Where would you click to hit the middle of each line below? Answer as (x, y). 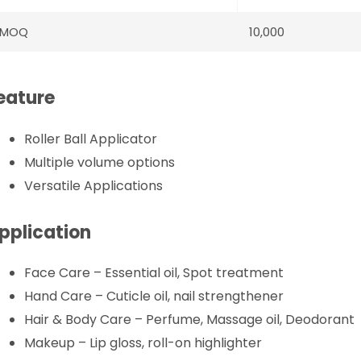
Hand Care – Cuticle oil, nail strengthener (154, 297)
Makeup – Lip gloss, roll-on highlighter (143, 343)
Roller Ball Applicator (91, 139)
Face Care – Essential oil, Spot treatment (154, 273)
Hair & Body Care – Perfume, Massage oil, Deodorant (189, 320)
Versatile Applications (93, 185)
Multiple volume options (100, 162)
